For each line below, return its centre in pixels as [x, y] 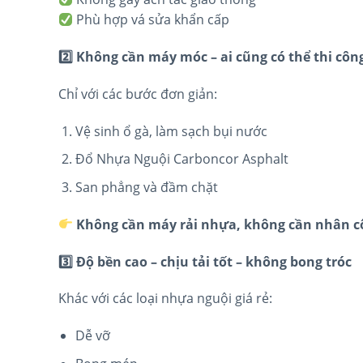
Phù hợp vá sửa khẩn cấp [152, 20]
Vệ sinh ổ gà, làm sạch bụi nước [171, 131]
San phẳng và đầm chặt [146, 187]
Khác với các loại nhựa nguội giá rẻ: [165, 299]
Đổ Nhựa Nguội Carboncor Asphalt [181, 159]
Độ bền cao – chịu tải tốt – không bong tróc [212, 261]
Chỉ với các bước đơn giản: [138, 94]
